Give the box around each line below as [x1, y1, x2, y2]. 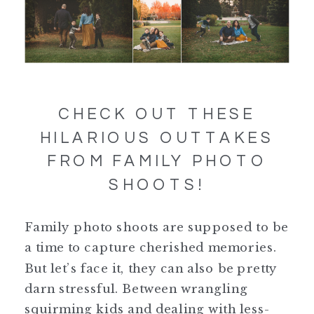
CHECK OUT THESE [58, 106, 256, 122]
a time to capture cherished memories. [25, 239, 278, 254]
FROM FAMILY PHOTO [46, 153, 268, 169]
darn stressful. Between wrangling [25, 280, 248, 296]
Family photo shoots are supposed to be [25, 219, 289, 234]
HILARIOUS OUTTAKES [39, 129, 275, 146]
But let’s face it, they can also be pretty [25, 260, 278, 275]
